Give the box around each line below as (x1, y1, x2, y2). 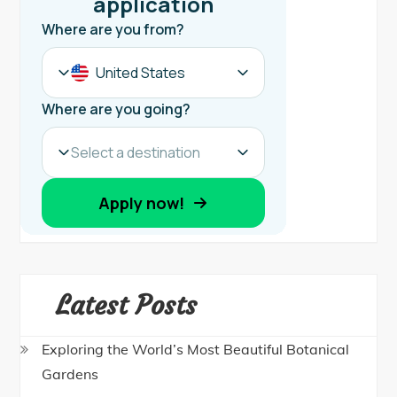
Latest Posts (56, 289, 198, 323)
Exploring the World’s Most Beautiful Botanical (42, 340, 350, 359)
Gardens (42, 365, 99, 384)
